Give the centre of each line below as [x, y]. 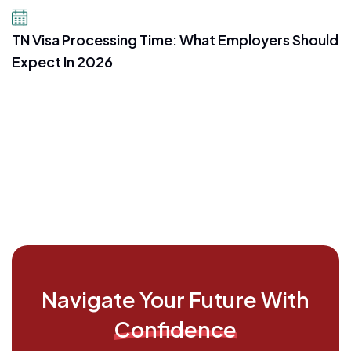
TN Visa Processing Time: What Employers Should [175, 40]
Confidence [175, 329]
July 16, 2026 [69, 18]
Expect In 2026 [62, 62]
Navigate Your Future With [175, 300]
